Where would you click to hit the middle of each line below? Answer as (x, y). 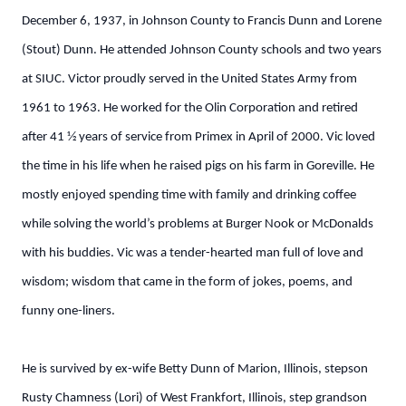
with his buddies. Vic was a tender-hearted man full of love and (193, 253)
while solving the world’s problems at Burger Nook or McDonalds (198, 224)
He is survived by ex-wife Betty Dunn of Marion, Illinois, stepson (195, 369)
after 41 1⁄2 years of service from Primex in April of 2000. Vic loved (198, 137)
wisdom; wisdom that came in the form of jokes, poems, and (187, 282)
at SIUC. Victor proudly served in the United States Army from (189, 79)
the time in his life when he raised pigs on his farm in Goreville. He (198, 166)
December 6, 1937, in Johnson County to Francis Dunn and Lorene (202, 21)
